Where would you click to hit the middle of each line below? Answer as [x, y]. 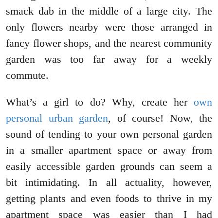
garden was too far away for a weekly [109, 59]
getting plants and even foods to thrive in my [109, 199]
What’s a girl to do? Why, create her [100, 102]
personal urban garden [57, 118]
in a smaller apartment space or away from [109, 150]
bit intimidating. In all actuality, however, [109, 182]
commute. [27, 75]
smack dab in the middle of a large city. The [109, 11]
